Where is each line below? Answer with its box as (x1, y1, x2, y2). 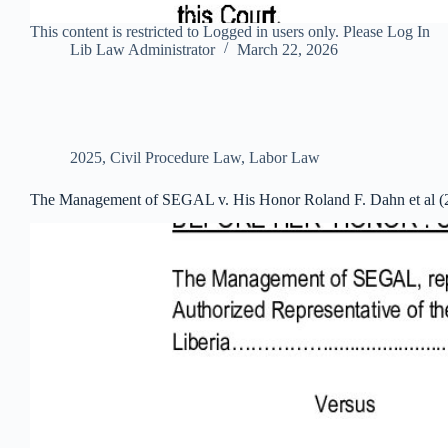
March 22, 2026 (237, 40, 338, 58)
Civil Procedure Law (110, 148, 241, 166)
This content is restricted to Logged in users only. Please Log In (30, 22, 430, 40)
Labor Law (249, 148, 320, 166)
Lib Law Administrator (70, 40, 215, 58)
